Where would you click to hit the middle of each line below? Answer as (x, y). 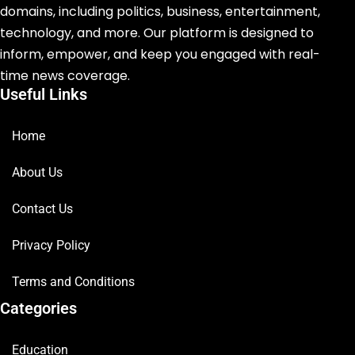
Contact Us (42, 208)
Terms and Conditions (73, 281)
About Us (37, 172)
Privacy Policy (51, 245)
